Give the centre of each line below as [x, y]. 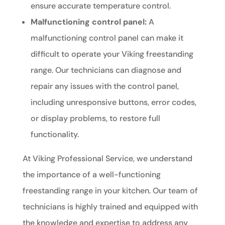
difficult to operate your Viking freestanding [112, 54]
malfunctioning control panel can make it [107, 38]
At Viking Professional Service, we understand [107, 159]
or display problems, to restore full [95, 119]
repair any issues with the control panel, [104, 86]
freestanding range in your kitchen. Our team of [110, 191]
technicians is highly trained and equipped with [110, 207]
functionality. [54, 135]
